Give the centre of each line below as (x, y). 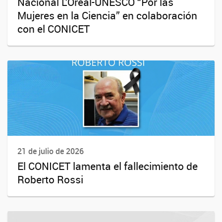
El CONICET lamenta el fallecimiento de (108, 166)
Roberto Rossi (50, 179)
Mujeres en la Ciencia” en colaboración (107, 16)
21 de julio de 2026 (51, 151)
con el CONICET (54, 29)
